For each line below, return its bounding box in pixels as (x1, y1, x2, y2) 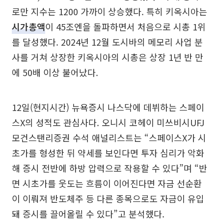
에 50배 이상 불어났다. (12, 66, 98, 79)
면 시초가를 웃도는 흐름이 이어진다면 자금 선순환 (12, 177, 202, 190)
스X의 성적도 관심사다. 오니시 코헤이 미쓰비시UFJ (12, 116, 204, 129)
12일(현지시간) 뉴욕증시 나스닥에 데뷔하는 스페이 (12, 101, 204, 113)
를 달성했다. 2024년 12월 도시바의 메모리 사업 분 (12, 35, 203, 48)
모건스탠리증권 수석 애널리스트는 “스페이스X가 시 (12, 131, 206, 144)
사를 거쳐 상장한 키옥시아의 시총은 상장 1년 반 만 (12, 51, 203, 63)
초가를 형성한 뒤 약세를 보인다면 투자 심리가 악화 (12, 146, 204, 159)
